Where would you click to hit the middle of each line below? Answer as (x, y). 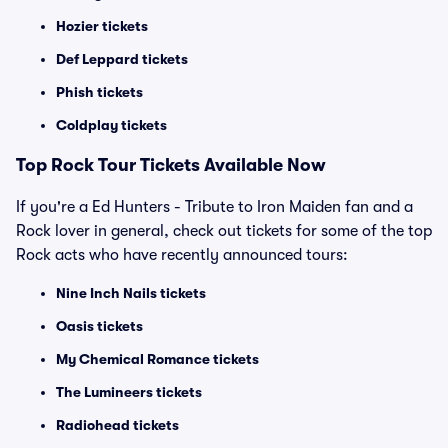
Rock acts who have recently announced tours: (182, 255)
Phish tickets (99, 92)
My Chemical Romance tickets (157, 359)
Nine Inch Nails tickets (131, 293)
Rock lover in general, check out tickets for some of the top (224, 231)
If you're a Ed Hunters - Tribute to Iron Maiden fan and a (214, 207)
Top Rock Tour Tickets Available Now (171, 165)
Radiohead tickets (117, 425)
